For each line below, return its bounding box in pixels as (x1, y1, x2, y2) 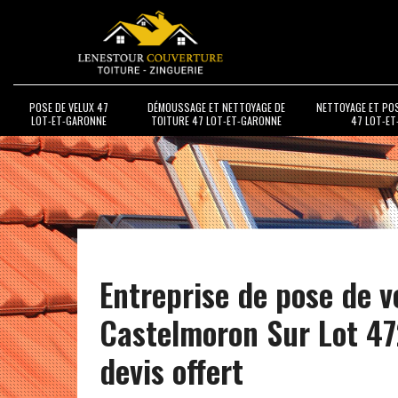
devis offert (99, 346, 243, 393)
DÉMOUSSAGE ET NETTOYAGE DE (147, 99, 285, 115)
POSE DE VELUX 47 (28, 99, 108, 115)
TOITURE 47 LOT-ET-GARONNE (151, 112, 282, 128)
